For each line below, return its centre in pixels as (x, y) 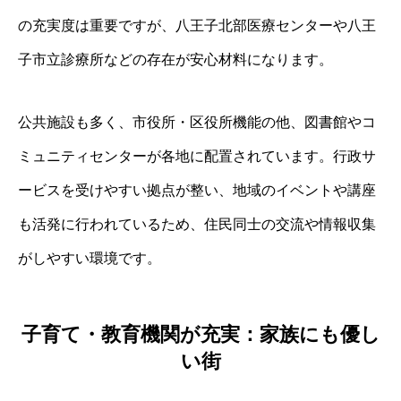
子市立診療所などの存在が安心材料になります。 (175, 60)
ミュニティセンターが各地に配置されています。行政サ (197, 157)
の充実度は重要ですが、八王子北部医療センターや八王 (197, 26)
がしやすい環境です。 (90, 259)
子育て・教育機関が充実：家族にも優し (200, 334)
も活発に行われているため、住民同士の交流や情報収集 (197, 225)
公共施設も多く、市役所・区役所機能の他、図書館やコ (197, 123)
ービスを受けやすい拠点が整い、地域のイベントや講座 (197, 191)
